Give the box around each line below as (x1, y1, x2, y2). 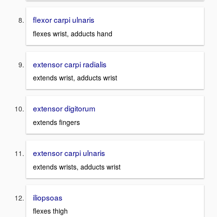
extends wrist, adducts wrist (33, 73, 117, 83)
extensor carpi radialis (33, 58, 107, 69)
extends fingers (33, 117, 80, 127)
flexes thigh (33, 206, 68, 216)
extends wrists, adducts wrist (33, 161, 121, 171)
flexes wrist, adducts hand (33, 28, 112, 38)
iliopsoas (33, 191, 62, 202)
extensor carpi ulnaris (33, 147, 105, 158)
